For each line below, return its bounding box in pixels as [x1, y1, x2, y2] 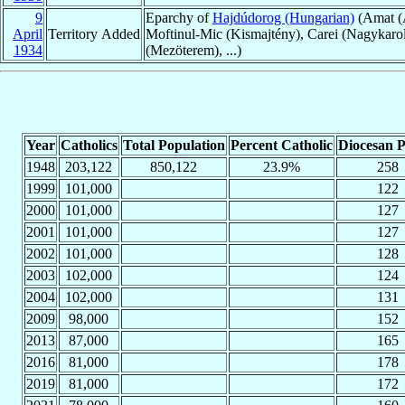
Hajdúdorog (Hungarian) [212, 9, 354, 25]
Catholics [60, 137, 118, 153]
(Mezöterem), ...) [146, 42, 241, 58]
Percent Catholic [230, 137, 333, 153]
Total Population [122, 137, 225, 153]
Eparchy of [146, 9, 212, 25]
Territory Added [48, 25, 140, 42]
